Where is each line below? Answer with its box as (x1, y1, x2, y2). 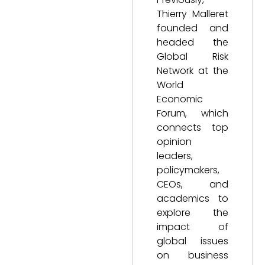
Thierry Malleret (157, 7, 228, 21)
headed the (157, 35, 228, 49)
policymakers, (157, 163, 219, 177)
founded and (157, 21, 228, 35)
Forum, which (157, 106, 228, 120)
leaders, (157, 148, 193, 163)
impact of (157, 219, 228, 234)
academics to (157, 191, 228, 205)
